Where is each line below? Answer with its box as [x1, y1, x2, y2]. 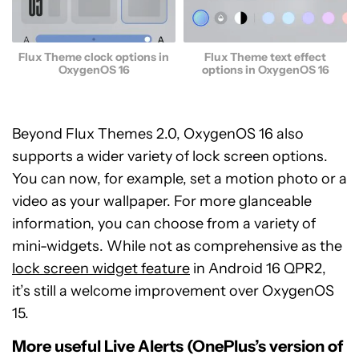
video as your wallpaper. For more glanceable [12, 192, 312, 211]
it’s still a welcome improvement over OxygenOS [12, 282, 334, 301]
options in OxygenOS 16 [201, 63, 329, 78]
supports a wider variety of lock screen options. [12, 147, 328, 166]
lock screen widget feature [12, 260, 190, 278]
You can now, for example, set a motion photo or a [12, 170, 347, 188]
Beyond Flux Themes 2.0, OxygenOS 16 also [12, 125, 304, 143]
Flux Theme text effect [204, 50, 326, 65]
